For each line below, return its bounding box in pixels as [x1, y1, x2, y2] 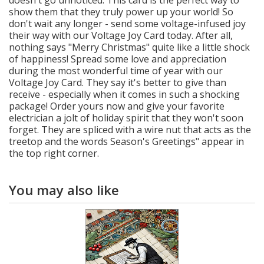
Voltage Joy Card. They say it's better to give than [9, 75, 226, 89]
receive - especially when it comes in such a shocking [9, 87, 240, 101]
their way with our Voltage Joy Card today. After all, [9, 28, 233, 42]
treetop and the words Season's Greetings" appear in [9, 134, 244, 148]
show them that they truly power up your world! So [9, 5, 233, 18]
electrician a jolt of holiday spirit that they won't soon [9, 111, 243, 124]
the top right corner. [9, 146, 99, 160]
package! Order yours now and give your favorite [9, 99, 225, 113]
